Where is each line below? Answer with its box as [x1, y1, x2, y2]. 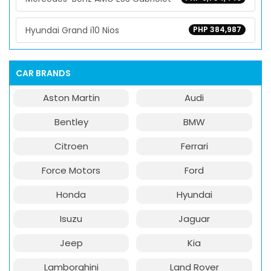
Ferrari [180, 140, 208, 152]
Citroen [54, 140, 88, 152]
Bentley [54, 116, 88, 128]
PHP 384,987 [193, 24, 241, 34]
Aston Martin [42, 91, 100, 104]
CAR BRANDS [16, 67, 71, 79]
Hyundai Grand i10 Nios [25, 24, 119, 36]
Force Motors [42, 164, 101, 177]
